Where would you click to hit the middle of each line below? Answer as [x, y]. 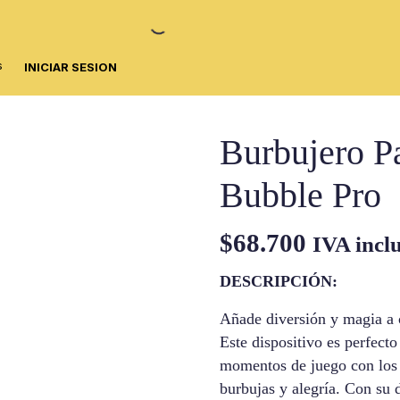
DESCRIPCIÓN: [279, 281]
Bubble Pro [301, 195]
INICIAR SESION [71, 67]
